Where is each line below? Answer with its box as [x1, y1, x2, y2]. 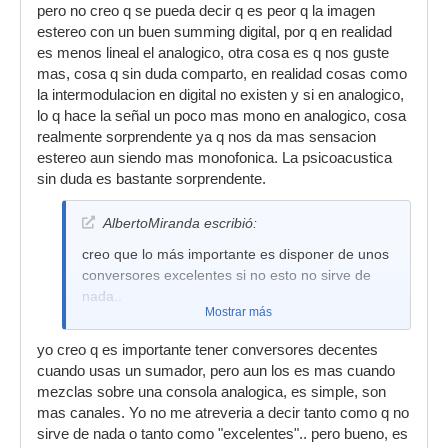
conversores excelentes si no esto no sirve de [82, 267, 371, 283]
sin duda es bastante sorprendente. [37, 171, 266, 187]
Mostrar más [204, 305, 272, 319]
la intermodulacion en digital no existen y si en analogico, [37, 87, 404, 103]
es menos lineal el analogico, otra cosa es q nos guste [37, 45, 389, 61]
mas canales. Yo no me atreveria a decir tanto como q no [37, 405, 409, 421]
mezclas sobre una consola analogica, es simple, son [37, 384, 386, 400]
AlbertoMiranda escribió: [103, 215, 257, 231]
